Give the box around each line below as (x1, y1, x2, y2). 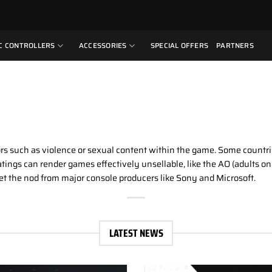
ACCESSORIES (78, 40, 127, 51)
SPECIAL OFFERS (150, 40, 209, 51)
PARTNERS (216, 40, 254, 51)
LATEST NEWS (109, 225, 163, 242)
